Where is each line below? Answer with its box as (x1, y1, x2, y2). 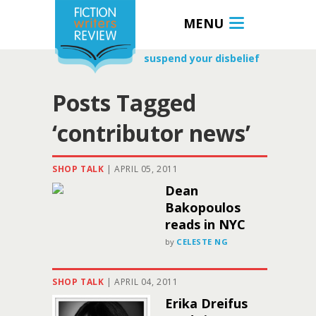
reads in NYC (165, 216, 245, 233)
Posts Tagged (52, 87, 196, 118)
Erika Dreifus (165, 295, 248, 312)
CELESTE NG (176, 236, 229, 247)
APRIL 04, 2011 (114, 276, 178, 288)
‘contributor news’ (52, 118, 250, 148)
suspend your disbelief (144, 51, 260, 65)
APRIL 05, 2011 (114, 163, 178, 175)
